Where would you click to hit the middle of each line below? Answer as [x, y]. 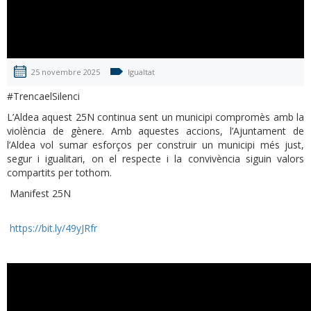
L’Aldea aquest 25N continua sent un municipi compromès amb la [155, 117]
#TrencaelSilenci [45, 96]
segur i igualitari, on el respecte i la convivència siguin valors [155, 159]
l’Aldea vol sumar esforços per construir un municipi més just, [155, 145]
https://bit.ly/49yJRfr [52, 228]
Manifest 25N [39, 194]
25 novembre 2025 [66, 72]
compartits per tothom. [59, 173]
